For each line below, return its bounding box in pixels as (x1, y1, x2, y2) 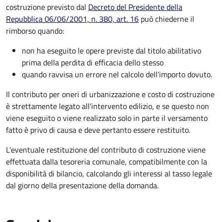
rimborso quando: (6, 24, 64, 37)
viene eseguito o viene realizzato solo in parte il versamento (6, 111, 208, 124)
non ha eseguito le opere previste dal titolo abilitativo (22, 44, 201, 56)
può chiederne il (139, 12, 194, 25)
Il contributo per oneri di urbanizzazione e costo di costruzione (6, 88, 215, 100)
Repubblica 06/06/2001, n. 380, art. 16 (6, 12, 139, 25)
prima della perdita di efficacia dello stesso (22, 56, 164, 68)
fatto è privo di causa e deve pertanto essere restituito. (6, 123, 190, 136)
